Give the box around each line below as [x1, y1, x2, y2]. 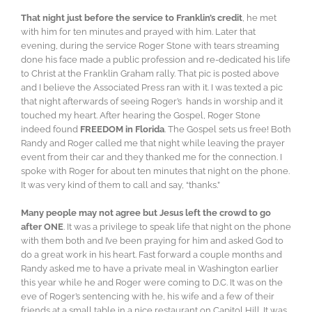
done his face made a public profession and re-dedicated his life [21, 54, 290, 65]
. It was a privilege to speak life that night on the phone [63, 221, 291, 233]
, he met [242, 13, 276, 24]
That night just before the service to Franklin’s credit [21, 13, 242, 24]
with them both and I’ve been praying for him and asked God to [21, 235, 283, 247]
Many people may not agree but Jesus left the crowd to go [21, 208, 271, 219]
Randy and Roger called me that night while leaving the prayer [21, 138, 285, 149]
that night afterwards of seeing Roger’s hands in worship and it [21, 96, 283, 107]
